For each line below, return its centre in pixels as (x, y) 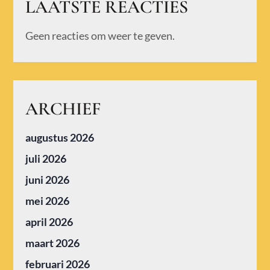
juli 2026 (46, 158)
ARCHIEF (64, 108)
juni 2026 (48, 179)
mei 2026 (48, 200)
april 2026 (49, 221)
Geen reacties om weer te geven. (100, 35)
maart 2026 (53, 243)
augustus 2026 (60, 137)
